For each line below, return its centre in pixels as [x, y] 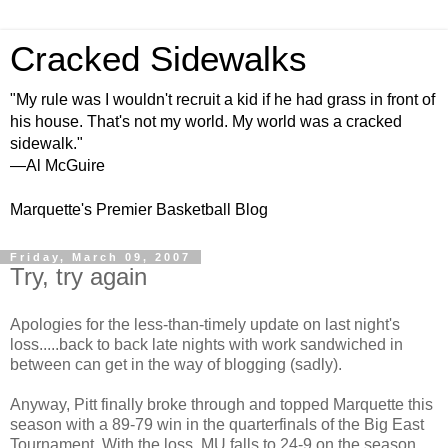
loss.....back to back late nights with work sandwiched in [206, 344]
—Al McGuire [57, 165]
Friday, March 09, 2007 [100, 257]
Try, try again [78, 276]
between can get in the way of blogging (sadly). [176, 364]
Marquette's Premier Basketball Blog [139, 209]
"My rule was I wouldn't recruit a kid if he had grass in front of [222, 99]
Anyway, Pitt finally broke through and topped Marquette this [221, 404]
